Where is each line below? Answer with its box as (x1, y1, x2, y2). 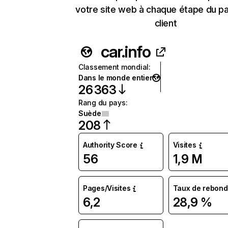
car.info (101, 42, 151, 62)
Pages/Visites (83, 184, 131, 192)
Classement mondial (78, 63, 149, 71)
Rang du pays (78, 98, 126, 107)
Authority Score (83, 140, 137, 149)
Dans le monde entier (78, 73, 153, 82)
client (154, 18, 177, 28)
